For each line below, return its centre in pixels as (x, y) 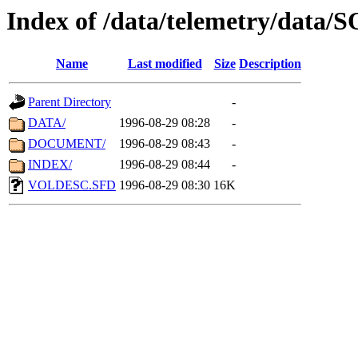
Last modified (165, 64)
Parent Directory (70, 102)
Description (270, 64)
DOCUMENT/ (67, 144)
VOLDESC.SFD (72, 185)
